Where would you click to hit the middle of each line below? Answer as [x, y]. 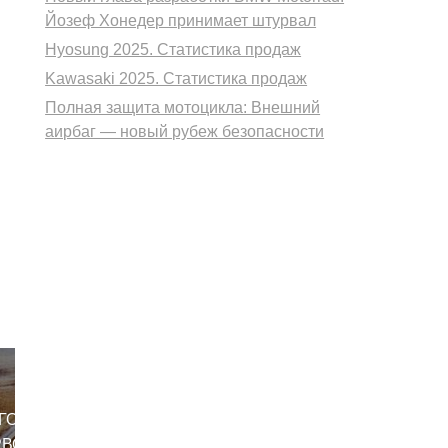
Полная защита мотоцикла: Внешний [183, 108]
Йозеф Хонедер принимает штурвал [181, 21]
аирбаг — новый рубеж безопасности [185, 132]
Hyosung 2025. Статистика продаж [173, 50]
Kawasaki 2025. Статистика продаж [176, 79]
